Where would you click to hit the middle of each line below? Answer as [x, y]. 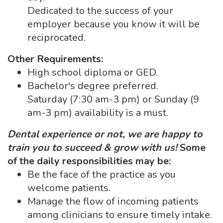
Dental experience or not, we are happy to [105, 134]
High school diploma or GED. [93, 72]
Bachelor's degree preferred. [93, 86]
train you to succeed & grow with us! [92, 148]
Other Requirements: [55, 59]
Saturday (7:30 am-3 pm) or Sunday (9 [113, 99]
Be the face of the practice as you [102, 174]
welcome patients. [69, 188]
